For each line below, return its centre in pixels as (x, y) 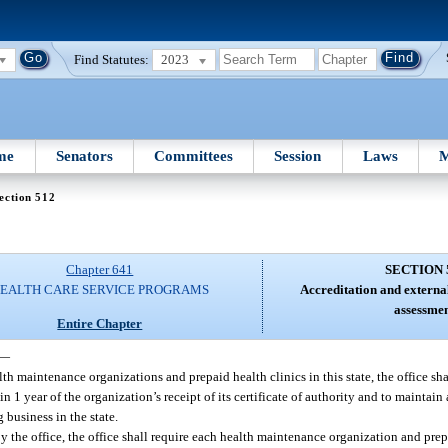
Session (298, 155)
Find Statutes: (112, 59)
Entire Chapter (100, 323)
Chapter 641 (100, 270)
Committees (194, 155)
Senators (84, 155)
